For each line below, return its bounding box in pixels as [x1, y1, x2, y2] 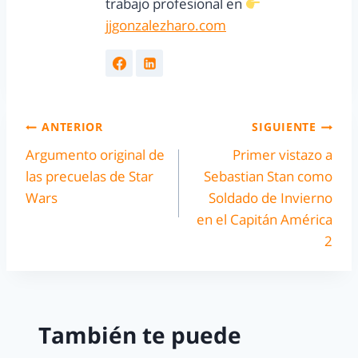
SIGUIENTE [252, 119, 316, 135]
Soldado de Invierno [209, 188, 332, 207]
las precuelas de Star [26, 166, 153, 185]
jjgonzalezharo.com [105, 16, 226, 35]
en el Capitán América [197, 209, 332, 229]
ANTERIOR [42, 119, 103, 135]
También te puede [38, 320, 241, 351]
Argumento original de [26, 145, 165, 164]
